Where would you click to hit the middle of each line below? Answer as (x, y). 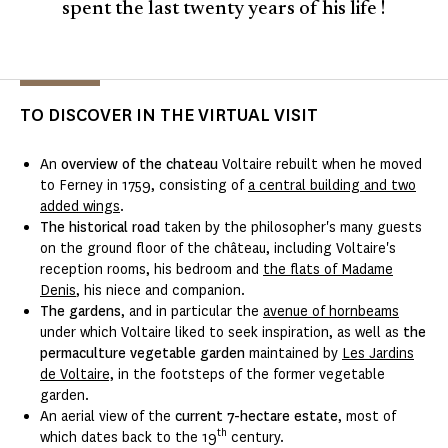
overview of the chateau (139, 164)
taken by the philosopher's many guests (291, 227)
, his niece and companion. (160, 290)
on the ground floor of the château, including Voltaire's (218, 248)
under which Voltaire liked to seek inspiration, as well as (221, 332)
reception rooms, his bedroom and (151, 269)
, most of (367, 416)
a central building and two (332, 185)
